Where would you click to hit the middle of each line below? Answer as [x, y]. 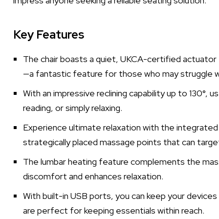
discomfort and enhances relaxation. [93, 176]
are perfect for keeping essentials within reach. [114, 210]
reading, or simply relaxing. [73, 108]
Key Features [49, 34]
